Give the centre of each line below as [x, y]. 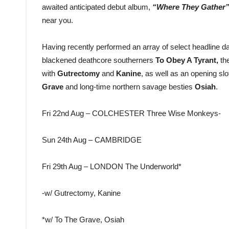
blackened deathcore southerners [99, 60]
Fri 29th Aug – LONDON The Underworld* [112, 167]
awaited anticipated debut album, [96, 7]
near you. [58, 20]
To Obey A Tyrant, [188, 60]
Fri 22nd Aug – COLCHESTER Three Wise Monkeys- [131, 113]
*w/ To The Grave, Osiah [83, 220]
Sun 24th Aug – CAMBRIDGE [92, 140]
